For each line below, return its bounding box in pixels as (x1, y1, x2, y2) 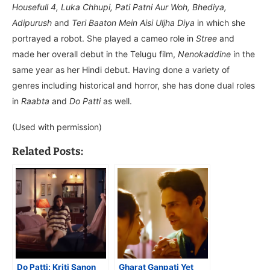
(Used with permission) (12, 121, 102, 132)
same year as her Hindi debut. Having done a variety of (12, 64, 230, 75)
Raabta (21, 95, 49, 106)
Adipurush (12, 17, 52, 28)
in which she (195, 17, 245, 28)
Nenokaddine (178, 48, 231, 59)
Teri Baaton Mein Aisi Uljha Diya (72, 17, 195, 28)
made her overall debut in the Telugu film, (12, 48, 178, 59)
